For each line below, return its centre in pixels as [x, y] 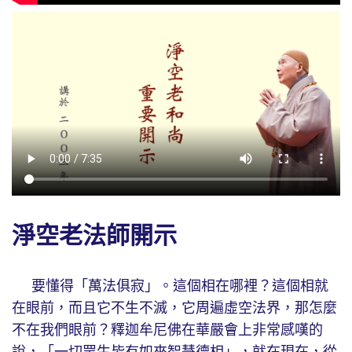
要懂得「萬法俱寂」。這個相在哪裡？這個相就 [170, 286]
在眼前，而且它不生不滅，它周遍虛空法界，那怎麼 [174, 308]
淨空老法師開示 [97, 236]
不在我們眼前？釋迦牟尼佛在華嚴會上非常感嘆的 [167, 330]
